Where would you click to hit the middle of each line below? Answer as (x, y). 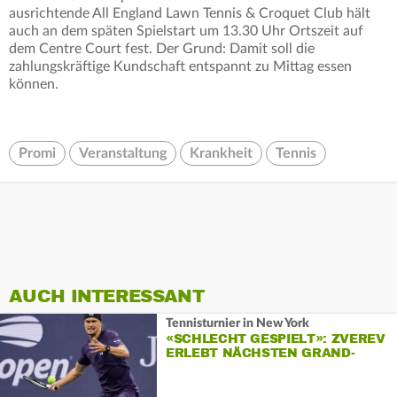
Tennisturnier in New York (237, 323)
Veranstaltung (123, 154)
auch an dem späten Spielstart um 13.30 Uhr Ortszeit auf (186, 31)
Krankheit (221, 154)
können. (34, 85)
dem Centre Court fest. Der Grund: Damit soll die (162, 49)
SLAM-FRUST (208, 367)
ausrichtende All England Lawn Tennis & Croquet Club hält (190, 14)
